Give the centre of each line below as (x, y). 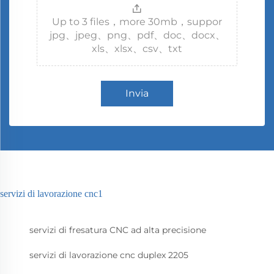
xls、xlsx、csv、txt (137, 49)
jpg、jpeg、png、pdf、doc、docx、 (137, 35)
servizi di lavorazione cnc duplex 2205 (109, 255)
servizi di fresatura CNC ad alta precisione (118, 230)
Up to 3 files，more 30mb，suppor (137, 22)
